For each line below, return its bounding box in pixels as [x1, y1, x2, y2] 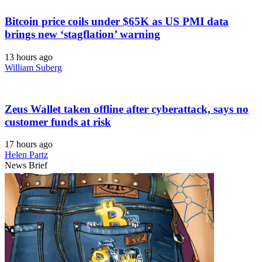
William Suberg [5, 62, 62, 73]
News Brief [5, 160, 47, 171]
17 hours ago [5, 139, 53, 150]
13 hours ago [5, 51, 53, 62]
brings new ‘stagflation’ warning [5, 28, 160, 41]
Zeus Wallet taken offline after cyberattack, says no [5, 102, 249, 115]
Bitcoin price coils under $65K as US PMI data [5, 15, 229, 28]
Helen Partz [5, 150, 48, 160]
